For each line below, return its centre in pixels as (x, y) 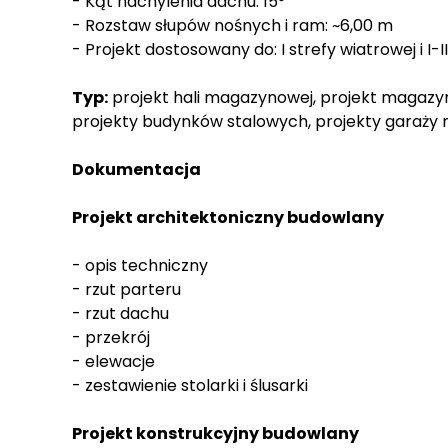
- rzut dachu (120, 314)
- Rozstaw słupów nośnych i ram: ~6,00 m (232, 26)
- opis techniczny (140, 266)
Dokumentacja (136, 170)
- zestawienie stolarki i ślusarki (190, 386)
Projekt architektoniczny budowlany (228, 218)
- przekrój (111, 338)
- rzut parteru (126, 290)
